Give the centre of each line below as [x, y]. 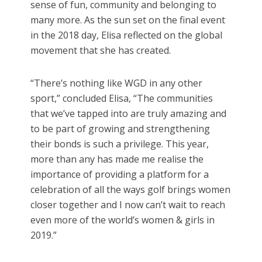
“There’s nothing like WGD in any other [117, 83]
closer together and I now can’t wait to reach [128, 205]
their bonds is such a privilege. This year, [120, 144]
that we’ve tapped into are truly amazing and [129, 114]
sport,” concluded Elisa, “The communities [122, 99]
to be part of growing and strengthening [120, 129]
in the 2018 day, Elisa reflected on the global [127, 35]
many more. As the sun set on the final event [128, 20]
